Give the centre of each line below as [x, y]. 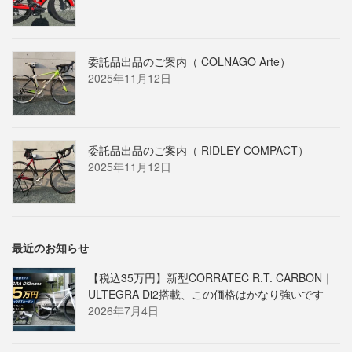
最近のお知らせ [50, 248]
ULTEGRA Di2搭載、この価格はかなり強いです [206, 294]
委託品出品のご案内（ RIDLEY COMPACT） [198, 150]
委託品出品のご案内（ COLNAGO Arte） [189, 62]
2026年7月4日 [123, 311]
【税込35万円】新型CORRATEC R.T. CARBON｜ [211, 278]
